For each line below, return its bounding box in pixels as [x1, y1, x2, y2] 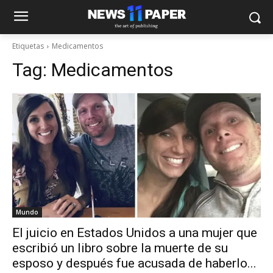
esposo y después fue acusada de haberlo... [12, 256, 257, 271]
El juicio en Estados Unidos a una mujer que [12, 225, 257, 240]
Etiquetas [12, 41, 44, 51]
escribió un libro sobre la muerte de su [12, 241, 228, 255]
